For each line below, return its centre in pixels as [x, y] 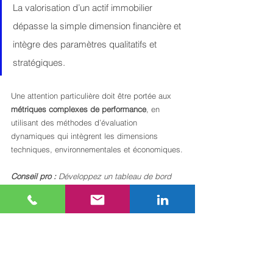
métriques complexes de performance [79, 109]
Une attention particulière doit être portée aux [92, 96]
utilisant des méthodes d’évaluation [75, 122]
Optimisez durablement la [83, 261]
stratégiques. [39, 62]
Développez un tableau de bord [116, 176]
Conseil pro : [34, 176]
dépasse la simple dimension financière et [98, 26]
